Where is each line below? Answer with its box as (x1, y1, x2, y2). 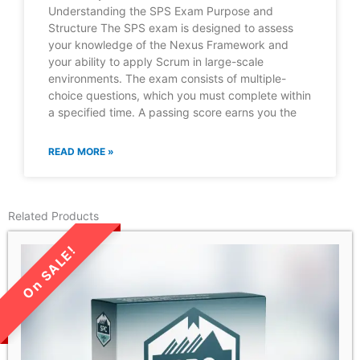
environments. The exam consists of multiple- (48, 71, 286, 85)
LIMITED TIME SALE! (6, 276, 114, 290)
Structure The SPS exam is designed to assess (48, 20, 293, 35)
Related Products (8, 208, 99, 223)
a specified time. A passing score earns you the (48, 104, 297, 119)
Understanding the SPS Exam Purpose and (48, 3, 273, 18)
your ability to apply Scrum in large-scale (48, 54, 264, 68)
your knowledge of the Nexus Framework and (48, 37, 288, 51)
